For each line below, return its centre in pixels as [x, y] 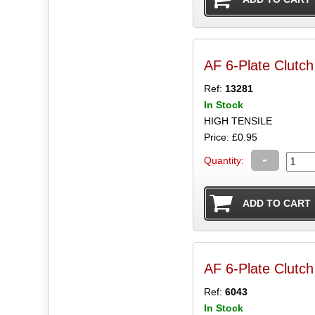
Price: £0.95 [230, 137]
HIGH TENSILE [238, 121]
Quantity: [224, 160]
